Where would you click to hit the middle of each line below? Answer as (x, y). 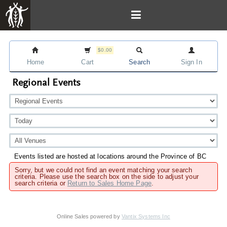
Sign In (191, 62)
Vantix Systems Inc (146, 216)
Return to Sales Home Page (110, 183)
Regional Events (47, 83)
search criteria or (41, 183)
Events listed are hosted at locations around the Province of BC (110, 156)
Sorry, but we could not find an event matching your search (104, 170)
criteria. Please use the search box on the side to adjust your (107, 177)
